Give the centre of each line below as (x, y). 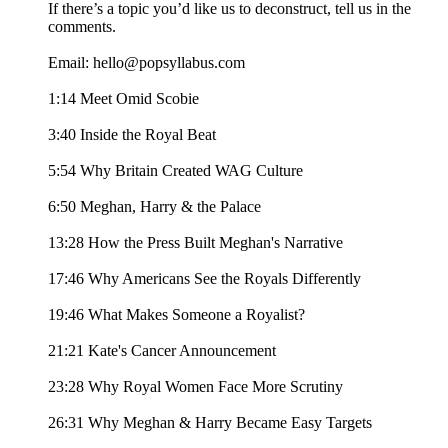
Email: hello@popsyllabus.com (146, 63)
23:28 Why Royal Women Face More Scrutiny (195, 387)
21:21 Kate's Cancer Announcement (162, 351)
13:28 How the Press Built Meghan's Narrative (195, 243)
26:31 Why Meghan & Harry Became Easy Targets (210, 423)
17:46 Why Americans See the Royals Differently (204, 279)
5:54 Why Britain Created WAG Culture (175, 171)
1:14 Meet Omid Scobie (123, 99)
